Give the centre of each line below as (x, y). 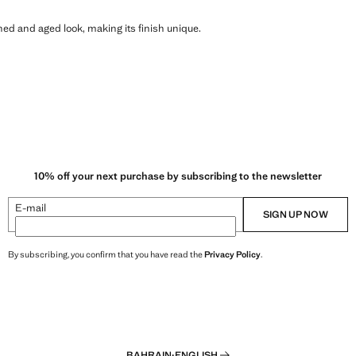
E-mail (31, 208)
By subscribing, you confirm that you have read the (106, 255)
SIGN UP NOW (296, 215)
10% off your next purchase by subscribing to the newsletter (178, 176)
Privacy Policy (232, 255)
